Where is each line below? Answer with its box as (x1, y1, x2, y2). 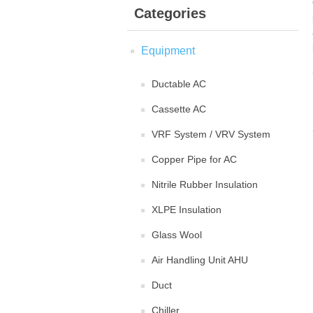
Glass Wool (152, 229, 202, 240)
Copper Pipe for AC (152, 154, 237, 165)
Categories (134, 6, 206, 21)
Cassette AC (152, 103, 206, 115)
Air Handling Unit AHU (152, 254, 248, 265)
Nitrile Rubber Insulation (152, 179, 258, 190)
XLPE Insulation (152, 204, 221, 215)
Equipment (141, 45, 195, 57)
